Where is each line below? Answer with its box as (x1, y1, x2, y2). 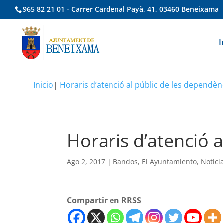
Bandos (113, 157, 138, 166)
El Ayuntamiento (142, 157, 197, 166)
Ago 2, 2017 (67, 157, 106, 166)
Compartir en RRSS (67, 195, 142, 206)
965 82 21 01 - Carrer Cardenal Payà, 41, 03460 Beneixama (23, 4, 219, 14)
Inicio (33, 79, 54, 90)
